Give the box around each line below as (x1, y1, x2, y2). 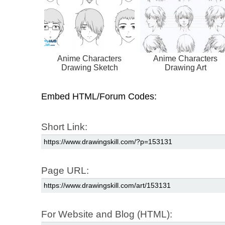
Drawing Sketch (61, 63, 118, 72)
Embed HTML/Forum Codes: (41, 91, 157, 102)
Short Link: (41, 122, 87, 133)
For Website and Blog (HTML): (41, 209, 172, 220)
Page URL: (41, 165, 89, 176)
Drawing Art (164, 63, 206, 72)
